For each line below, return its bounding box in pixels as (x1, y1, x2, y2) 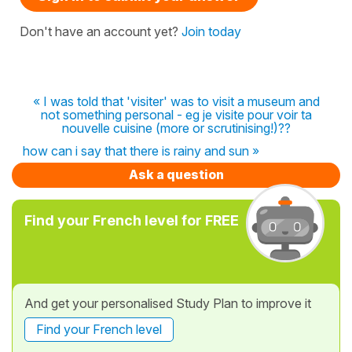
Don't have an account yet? (20, 24, 181, 39)
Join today (181, 24, 241, 39)
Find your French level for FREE (24, 212, 239, 229)
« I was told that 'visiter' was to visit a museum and (32, 93, 320, 109)
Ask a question (128, 167, 224, 182)
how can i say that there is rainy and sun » (23, 143, 259, 159)
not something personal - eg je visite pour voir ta (40, 107, 312, 123)
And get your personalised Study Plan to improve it (24, 295, 311, 311)
